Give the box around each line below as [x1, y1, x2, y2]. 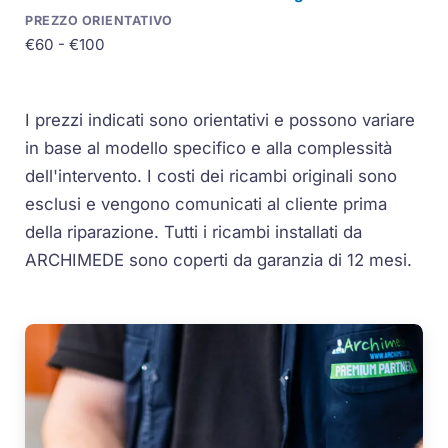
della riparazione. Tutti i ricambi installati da [25, 221, 363, 242]
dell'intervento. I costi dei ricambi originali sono [25, 165, 398, 186]
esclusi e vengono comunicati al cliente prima [25, 193, 388, 214]
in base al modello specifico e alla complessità [25, 137, 393, 158]
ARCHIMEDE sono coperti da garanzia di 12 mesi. [25, 249, 413, 270]
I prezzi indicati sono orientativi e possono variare [25, 109, 416, 130]
